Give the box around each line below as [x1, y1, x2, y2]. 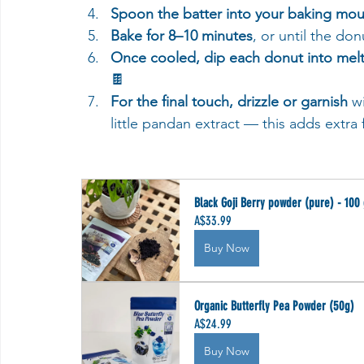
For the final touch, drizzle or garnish [110, 93, 348, 110]
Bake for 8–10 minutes [110, 27, 253, 45]
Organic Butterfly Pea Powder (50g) [194, 298, 354, 314]
